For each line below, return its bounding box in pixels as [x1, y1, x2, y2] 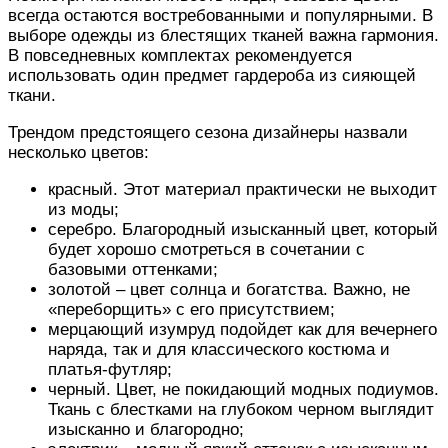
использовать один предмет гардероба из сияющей [8, 66, 416, 86]
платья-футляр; [48, 360, 172, 380]
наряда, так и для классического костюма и [48, 340, 390, 360]
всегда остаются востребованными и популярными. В [8, 6, 433, 26]
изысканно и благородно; [48, 420, 244, 440]
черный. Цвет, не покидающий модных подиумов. [48, 380, 439, 400]
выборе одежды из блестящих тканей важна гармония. [8, 26, 439, 46]
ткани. [8, 86, 56, 106]
